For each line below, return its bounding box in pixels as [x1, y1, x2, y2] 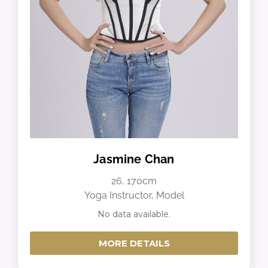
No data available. [98, 208, 170, 220]
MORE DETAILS [98, 237, 170, 249]
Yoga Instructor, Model [84, 189, 184, 201]
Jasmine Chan [93, 151, 175, 166]
